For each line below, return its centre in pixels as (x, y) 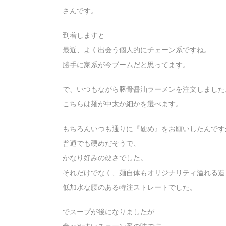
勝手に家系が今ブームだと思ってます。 (126, 65)
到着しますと (84, 36)
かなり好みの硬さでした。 (105, 158)
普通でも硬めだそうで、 (101, 144)
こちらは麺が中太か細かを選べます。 (123, 104)
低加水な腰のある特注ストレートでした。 (130, 187)
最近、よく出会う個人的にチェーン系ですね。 (137, 50)
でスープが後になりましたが (108, 212)
